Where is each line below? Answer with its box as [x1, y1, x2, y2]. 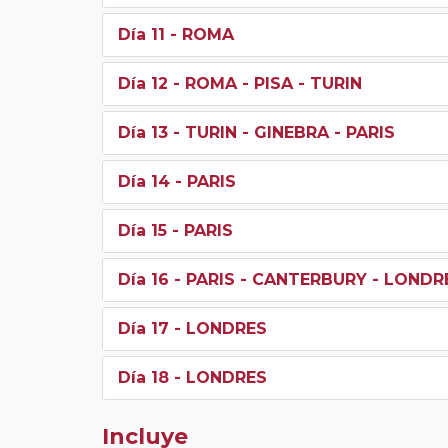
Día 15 [118, 220, 167, 240]
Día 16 [118, 269, 169, 289]
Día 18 [118, 367, 169, 387]
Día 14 [118, 171, 170, 191]
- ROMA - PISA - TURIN [168, 73, 362, 93]
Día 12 [118, 73, 168, 93]
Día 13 [118, 122, 168, 142]
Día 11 [118, 24, 165, 44]
